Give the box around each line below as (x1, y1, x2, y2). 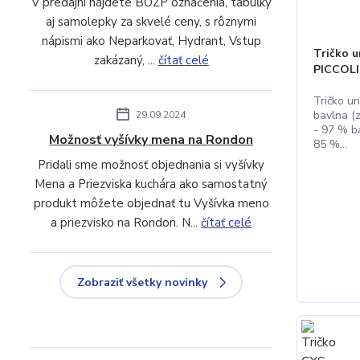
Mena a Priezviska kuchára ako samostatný (35, 176, 268, 192)
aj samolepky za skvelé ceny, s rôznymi (46, 14, 257, 30)
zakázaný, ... (93, 52, 158, 68)
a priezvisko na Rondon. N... (51, 215, 202, 231)
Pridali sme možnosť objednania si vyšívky (38, 157, 265, 173)
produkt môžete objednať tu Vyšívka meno (33, 195, 269, 211)
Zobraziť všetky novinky (77, 275, 208, 290)
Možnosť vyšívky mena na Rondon (49, 131, 254, 149)
